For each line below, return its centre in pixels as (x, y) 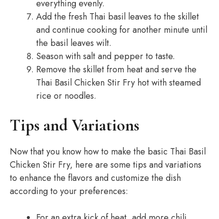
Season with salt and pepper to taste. (106, 56)
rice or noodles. (66, 96)
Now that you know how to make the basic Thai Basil (108, 152)
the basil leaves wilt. (74, 43)
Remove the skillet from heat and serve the (116, 69)
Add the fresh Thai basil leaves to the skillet (118, 17)
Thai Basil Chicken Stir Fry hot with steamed (119, 83)
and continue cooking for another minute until (122, 30)
